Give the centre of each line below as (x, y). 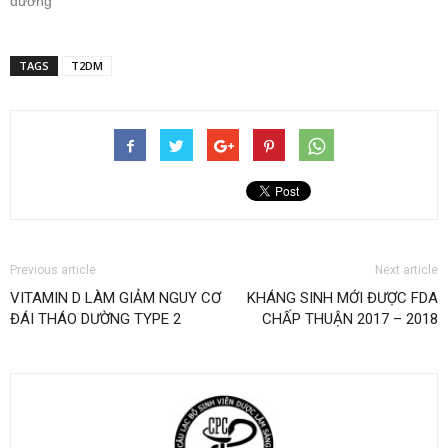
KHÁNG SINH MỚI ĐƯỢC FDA (342, 297)
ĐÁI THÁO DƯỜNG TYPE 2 (95, 318)
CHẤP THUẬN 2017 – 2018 (350, 318)
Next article (406, 269)
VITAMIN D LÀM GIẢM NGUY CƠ (115, 297)
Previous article (53, 269)
